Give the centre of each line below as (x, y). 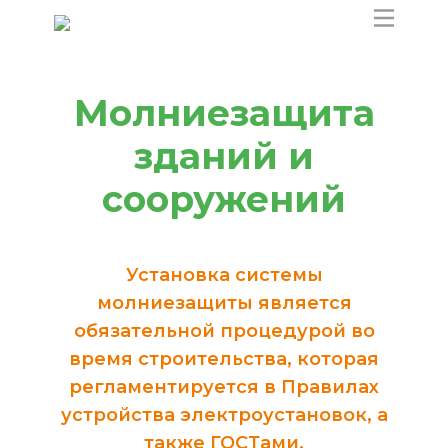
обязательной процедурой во (224, 331)
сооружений (224, 199)
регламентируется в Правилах (224, 387)
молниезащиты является (224, 303)
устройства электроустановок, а (224, 415)
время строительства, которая (224, 359)
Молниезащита (224, 113)
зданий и (224, 156)
